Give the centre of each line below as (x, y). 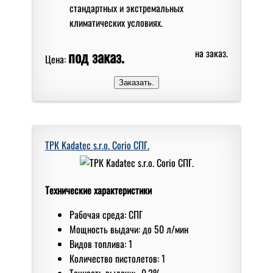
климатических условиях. (116, 22)
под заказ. (96, 56)
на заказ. (211, 53)
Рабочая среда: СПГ (106, 214)
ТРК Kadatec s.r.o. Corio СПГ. (97, 145)
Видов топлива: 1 (101, 243)
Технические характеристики (98, 190)
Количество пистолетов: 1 (117, 258)
